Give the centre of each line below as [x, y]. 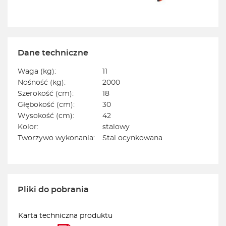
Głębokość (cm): [46, 105]
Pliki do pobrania [53, 190]
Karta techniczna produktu [65, 216]
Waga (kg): [37, 72]
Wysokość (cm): [46, 116]
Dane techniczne [53, 53]
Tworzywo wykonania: [56, 138]
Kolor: [28, 127]
